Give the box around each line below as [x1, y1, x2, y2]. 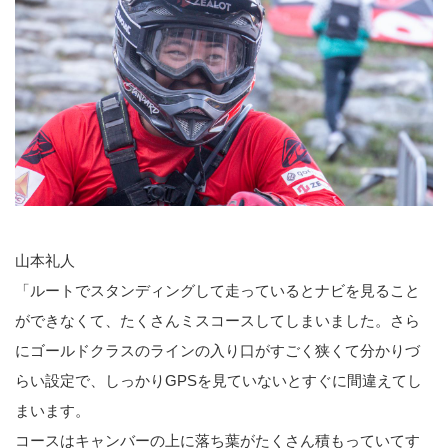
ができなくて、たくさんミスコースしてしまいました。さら [15, 311, 420, 329]
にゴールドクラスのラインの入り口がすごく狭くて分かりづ [15, 341, 420, 359]
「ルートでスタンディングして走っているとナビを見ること [15, 281, 420, 299]
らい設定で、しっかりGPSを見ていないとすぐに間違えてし [15, 371, 422, 389]
